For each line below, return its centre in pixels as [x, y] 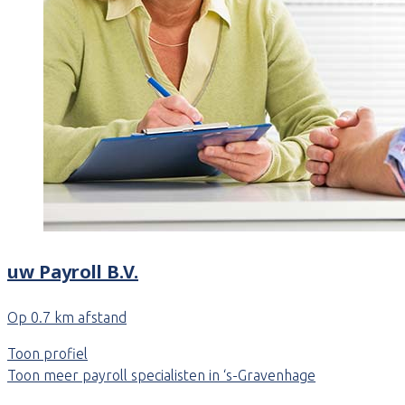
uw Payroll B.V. [73, 271]
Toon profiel [47, 354]
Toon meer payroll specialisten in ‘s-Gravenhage [161, 376]
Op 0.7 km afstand [67, 318]
